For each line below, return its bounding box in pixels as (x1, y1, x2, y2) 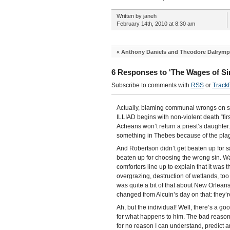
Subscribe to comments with (111, 82, 191, 89)
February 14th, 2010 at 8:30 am (116, 21, 195, 27)
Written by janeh (116, 13, 157, 19)
